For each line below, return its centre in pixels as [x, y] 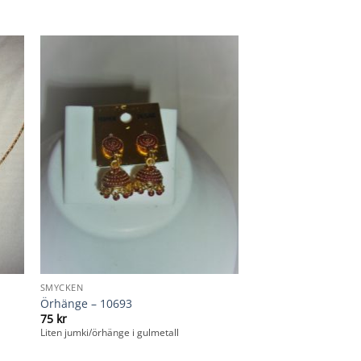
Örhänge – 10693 [86, 303]
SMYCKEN [62, 288]
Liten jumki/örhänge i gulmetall [109, 333]
